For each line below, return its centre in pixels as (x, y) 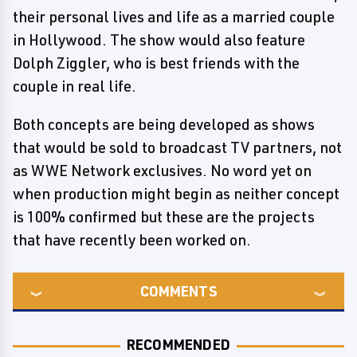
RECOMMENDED (178, 344)
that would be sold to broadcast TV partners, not (177, 147)
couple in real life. (75, 86)
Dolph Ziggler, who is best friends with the (156, 63)
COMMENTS (178, 291)
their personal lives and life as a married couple (174, 17)
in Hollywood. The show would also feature (159, 40)
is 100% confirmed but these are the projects (164, 217)
